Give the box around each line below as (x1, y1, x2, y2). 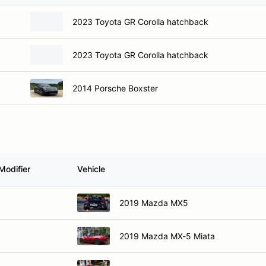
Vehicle (77, 164, 105, 174)
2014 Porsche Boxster (72, 83, 158, 93)
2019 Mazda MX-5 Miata (119, 230, 215, 241)
